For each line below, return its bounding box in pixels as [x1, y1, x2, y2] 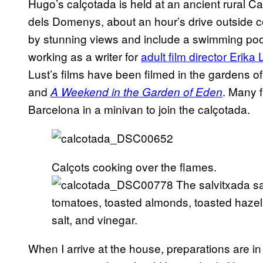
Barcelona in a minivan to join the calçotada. [28, 101, 250, 117]
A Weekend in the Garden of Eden [50, 84, 222, 100]
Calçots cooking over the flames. [52, 159, 217, 175]
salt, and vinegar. [52, 211, 137, 228]
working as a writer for [28, 48, 141, 65]
